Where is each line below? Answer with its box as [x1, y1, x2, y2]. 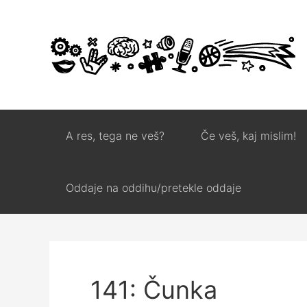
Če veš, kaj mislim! [201, 129, 296, 143]
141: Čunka [90, 275, 217, 305]
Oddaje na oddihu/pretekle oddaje [66, 181, 241, 195]
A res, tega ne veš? [66, 129, 164, 143]
